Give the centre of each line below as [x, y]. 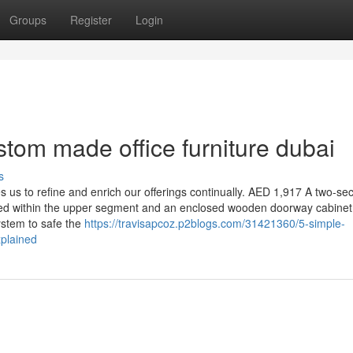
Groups [28, 20]
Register [91, 20]
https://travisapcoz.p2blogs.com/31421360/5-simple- [215, 223]
